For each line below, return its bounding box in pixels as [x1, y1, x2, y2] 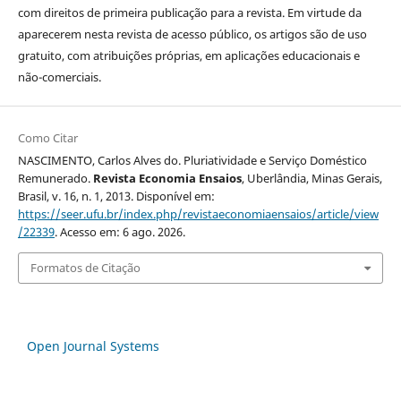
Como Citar [17, 130, 78, 147]
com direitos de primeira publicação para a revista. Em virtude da [17, 4, 362, 21]
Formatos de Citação [30, 260, 141, 277]
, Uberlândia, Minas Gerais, [241, 170, 382, 187]
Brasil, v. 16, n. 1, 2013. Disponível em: [17, 188, 215, 205]
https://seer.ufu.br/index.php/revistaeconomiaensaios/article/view [17, 206, 379, 223]
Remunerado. [17, 170, 93, 187]
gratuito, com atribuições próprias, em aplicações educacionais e [17, 47, 360, 64]
